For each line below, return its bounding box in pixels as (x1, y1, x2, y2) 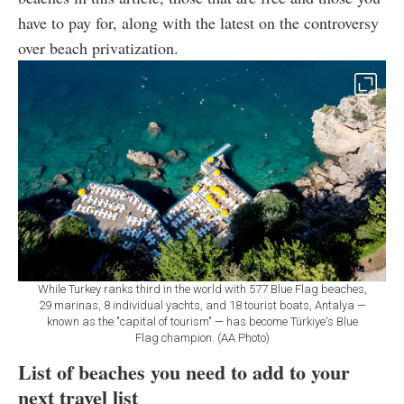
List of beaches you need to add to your (18, 356, 350, 387)
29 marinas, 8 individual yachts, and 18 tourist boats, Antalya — (38, 298, 366, 312)
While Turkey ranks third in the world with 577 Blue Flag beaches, (37, 281, 367, 296)
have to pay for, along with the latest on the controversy (18, 12, 379, 34)
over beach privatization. (18, 37, 179, 60)
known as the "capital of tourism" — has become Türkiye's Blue (46, 314, 358, 328)
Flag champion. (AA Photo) (134, 330, 270, 344)
